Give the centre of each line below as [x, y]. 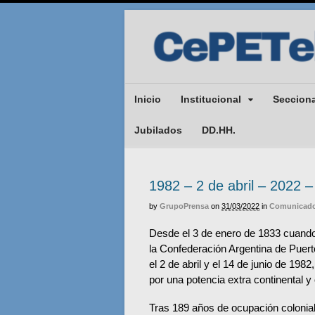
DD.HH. [219, 130]
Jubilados [158, 130]
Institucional [211, 99]
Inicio [148, 99]
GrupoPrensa [184, 206]
